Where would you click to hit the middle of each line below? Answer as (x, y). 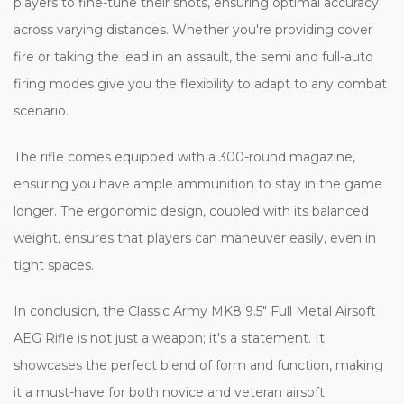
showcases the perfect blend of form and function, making (198, 365)
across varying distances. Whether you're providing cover (193, 29)
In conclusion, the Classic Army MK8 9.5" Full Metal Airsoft (195, 311)
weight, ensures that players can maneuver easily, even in (195, 238)
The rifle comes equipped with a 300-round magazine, (184, 156)
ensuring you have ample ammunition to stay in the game (198, 184)
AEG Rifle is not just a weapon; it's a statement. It (169, 338)
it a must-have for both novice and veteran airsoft (169, 392)
